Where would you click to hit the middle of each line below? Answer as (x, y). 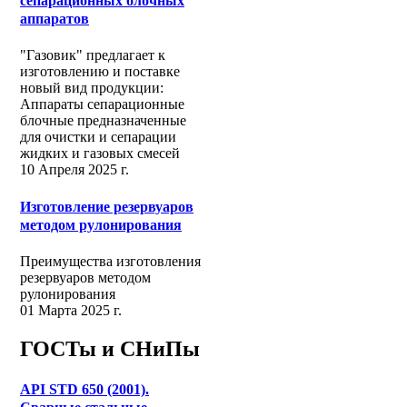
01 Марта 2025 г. (71, 310)
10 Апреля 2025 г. (74, 170)
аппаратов (55, 19)
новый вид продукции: (92, 88)
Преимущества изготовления (110, 261)
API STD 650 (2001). (84, 390)
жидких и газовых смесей (100, 154)
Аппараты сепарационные (102, 104)
